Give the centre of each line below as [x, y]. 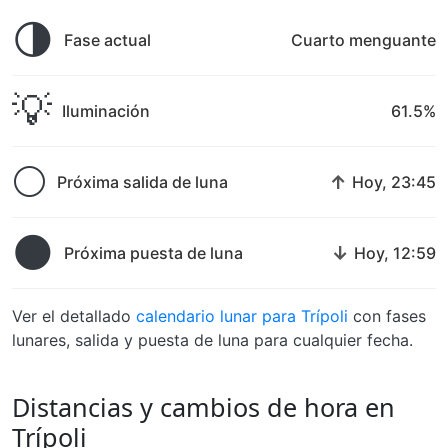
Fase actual [107, 40]
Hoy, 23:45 [394, 182]
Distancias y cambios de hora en [203, 407]
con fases [387, 316]
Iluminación [106, 111]
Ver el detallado [74, 316]
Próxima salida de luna [142, 182]
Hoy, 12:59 [395, 253]
